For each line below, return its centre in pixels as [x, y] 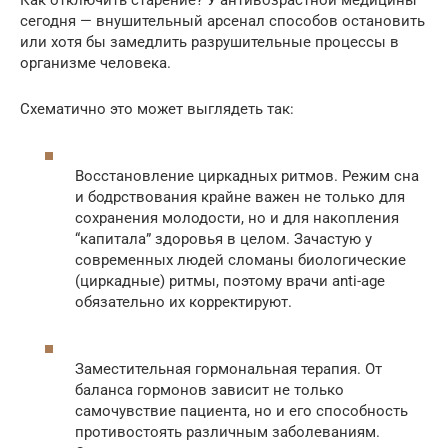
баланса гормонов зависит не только [209, 390]
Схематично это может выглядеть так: [157, 108]
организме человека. [95, 62]
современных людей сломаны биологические [240, 260]
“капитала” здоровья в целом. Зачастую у [223, 239]
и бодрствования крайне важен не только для [240, 197]
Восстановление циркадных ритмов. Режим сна [247, 176]
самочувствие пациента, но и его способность [241, 411]
